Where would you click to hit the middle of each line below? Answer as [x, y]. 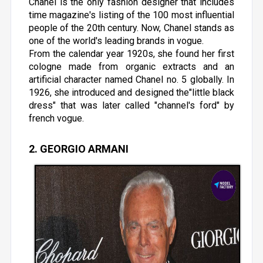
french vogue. [56, 118]
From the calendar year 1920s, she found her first [131, 54]
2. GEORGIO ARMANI [78, 149]
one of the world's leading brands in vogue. [116, 41]
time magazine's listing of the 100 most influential [131, 15]
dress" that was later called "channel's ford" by [131, 105]
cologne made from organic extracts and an [131, 67]
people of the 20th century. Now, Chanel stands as [131, 28]
